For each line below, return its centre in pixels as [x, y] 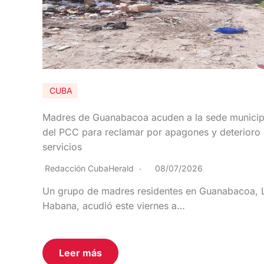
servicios [62, 147]
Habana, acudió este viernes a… [114, 206]
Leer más [80, 253]
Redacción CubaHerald [89, 169]
